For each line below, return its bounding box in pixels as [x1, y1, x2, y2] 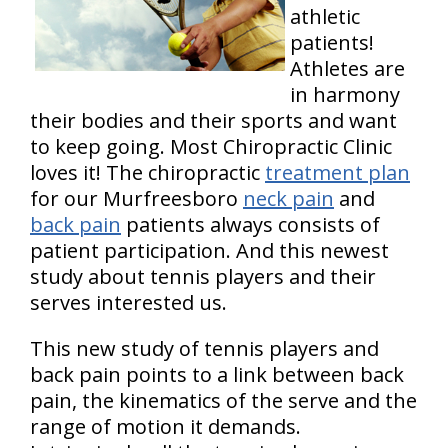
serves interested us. [30, 289, 227, 316]
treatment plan [265, 159, 410, 186]
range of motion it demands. [30, 413, 301, 440]
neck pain [243, 185, 334, 212]
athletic [290, 3, 360, 30]
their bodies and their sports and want [30, 107, 397, 134]
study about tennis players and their [30, 263, 376, 290]
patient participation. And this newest [30, 237, 389, 264]
